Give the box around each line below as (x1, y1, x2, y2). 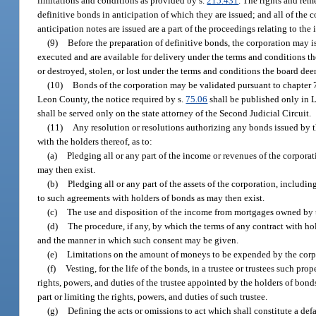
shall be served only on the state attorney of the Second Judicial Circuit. (37, 107, 312, 119)
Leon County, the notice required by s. (37, 93, 186, 104)
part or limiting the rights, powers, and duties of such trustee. (37, 291, 268, 302)
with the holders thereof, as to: (37, 135, 153, 147)
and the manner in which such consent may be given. (37, 234, 239, 245)
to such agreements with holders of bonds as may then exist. (37, 192, 265, 203)
